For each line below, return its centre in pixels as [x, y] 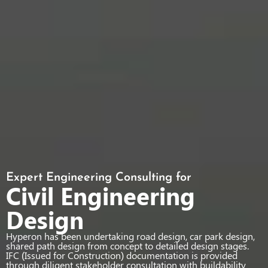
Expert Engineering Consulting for [99, 177]
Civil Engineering [100, 195]
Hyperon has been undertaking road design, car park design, [130, 236]
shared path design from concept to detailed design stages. [127, 245]
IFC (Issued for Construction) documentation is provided [122, 255]
